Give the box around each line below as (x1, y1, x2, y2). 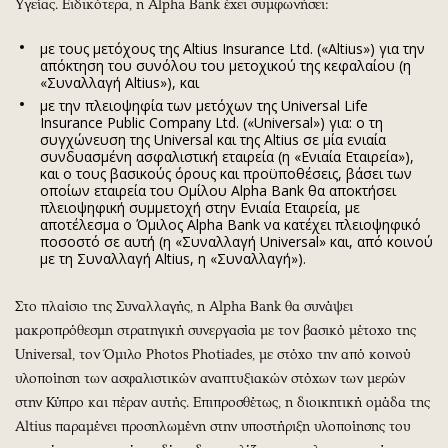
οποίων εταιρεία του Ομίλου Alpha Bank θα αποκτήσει (40, 180, 396, 200)
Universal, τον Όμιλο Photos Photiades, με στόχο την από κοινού (15, 345, 411, 363)
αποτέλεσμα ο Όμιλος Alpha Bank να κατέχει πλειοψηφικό (40, 214, 421, 234)
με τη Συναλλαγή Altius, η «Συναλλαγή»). (40, 248, 306, 268)
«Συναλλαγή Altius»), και (40, 72, 199, 92)
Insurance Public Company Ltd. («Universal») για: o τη (40, 112, 383, 132)
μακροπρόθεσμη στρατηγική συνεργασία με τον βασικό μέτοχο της (15, 321, 416, 339)
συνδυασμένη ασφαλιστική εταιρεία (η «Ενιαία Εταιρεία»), (40, 146, 414, 166)
